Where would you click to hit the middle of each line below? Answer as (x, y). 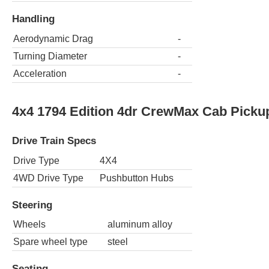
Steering (32, 204)
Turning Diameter (50, 56)
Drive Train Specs (54, 141)
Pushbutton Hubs (137, 178)
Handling (33, 19)
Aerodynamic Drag (53, 39)
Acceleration (40, 74)
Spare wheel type (50, 242)
